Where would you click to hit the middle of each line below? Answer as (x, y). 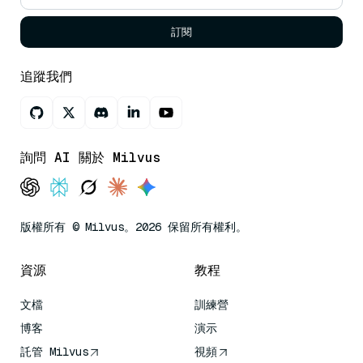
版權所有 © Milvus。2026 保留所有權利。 (134, 226)
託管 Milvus (54, 351)
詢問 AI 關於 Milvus (91, 157)
